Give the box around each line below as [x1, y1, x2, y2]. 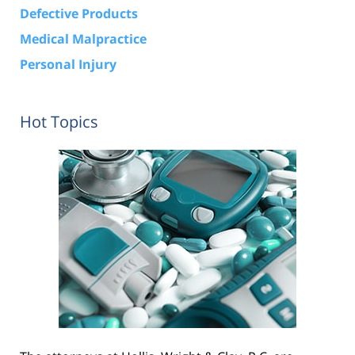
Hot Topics [20, 111, 98, 133]
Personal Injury [20, 55, 116, 74]
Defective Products [20, 5, 138, 23]
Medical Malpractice [20, 30, 147, 48]
